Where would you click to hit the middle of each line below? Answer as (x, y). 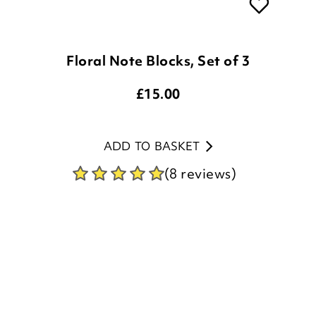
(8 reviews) (200, 125)
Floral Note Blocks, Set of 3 (158, 12)
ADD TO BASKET (151, 98)
